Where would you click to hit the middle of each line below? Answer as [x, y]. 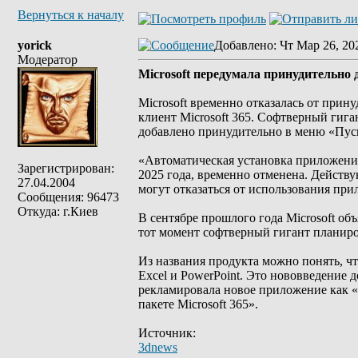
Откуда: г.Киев [58, 211]
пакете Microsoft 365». [198, 304]
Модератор [48, 60]
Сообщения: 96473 [68, 197]
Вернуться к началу [71, 15]
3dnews [158, 347]
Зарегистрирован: [66, 168]
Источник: [167, 333]
